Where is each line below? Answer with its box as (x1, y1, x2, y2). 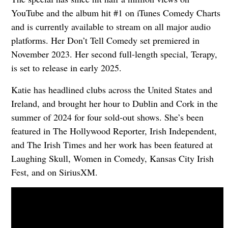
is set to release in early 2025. (11, 61, 122, 74)
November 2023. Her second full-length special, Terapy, (11, 47, 217, 60)
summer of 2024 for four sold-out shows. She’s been (11, 110, 204, 123)
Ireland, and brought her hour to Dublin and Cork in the (11, 97, 218, 109)
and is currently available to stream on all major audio (11, 20, 211, 33)
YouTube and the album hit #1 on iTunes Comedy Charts (11, 6, 220, 19)
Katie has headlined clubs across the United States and (11, 83, 212, 96)
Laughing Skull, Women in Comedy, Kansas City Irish (11, 152, 214, 164)
